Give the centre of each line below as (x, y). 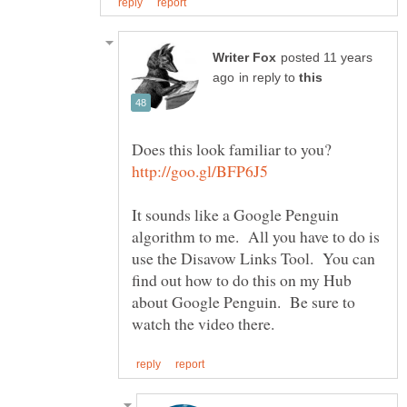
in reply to (269, 78)
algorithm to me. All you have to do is (256, 237)
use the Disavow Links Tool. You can (253, 258)
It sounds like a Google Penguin (235, 215)
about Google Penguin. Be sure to (243, 302)
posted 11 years (327, 58)
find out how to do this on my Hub (242, 280)
